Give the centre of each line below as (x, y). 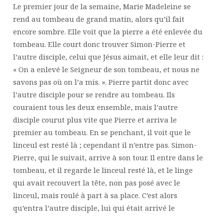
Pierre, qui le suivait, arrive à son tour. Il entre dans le (108, 157)
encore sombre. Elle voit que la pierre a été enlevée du (108, 31)
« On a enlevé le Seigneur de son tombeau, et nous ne (106, 69)
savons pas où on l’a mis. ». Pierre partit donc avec (101, 82)
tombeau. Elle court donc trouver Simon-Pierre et (99, 44)
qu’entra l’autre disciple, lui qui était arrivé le (94, 208)
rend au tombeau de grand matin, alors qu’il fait (99, 19)
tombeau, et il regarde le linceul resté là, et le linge (103, 170)
